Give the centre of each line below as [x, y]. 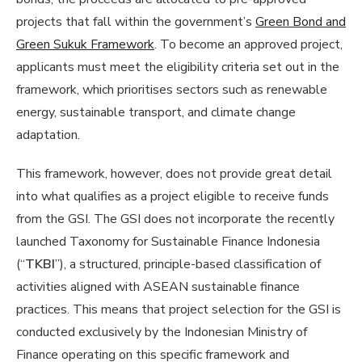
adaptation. [48, 135]
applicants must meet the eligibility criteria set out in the [178, 67]
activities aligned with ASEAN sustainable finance [158, 286]
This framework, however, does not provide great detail [174, 173]
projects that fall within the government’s [136, 21]
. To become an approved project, [248, 44]
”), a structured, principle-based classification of [188, 264]
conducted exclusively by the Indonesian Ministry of [162, 332]
